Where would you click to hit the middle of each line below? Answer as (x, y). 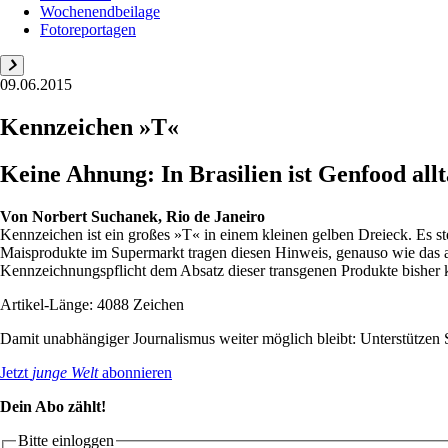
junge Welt (65, 372)
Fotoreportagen (88, 29)
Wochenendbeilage (100, 11)
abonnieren (135, 372)
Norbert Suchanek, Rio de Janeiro (148, 216)
